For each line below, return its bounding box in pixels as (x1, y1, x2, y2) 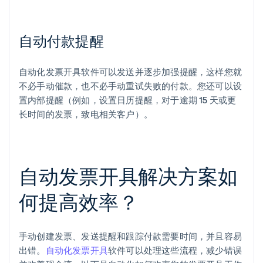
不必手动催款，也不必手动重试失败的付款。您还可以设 (19, 80, 242, 92)
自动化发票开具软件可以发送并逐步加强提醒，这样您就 (19, 66, 242, 78)
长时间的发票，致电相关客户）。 (19, 108, 153, 120)
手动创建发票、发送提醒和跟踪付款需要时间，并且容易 (19, 230, 242, 242)
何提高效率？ (19, 189, 139, 215)
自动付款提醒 (19, 32, 104, 50)
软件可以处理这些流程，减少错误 (108, 244, 242, 257)
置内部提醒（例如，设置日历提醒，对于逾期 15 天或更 (19, 94, 237, 106)
